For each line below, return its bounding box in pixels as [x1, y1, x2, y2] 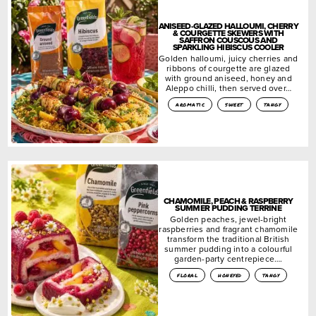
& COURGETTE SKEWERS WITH [173, 26, 284, 39]
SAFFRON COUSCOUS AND [179, 33, 278, 47]
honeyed [218, 270, 242, 279]
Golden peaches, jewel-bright [169, 212, 287, 225]
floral [177, 270, 198, 279]
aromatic [176, 99, 205, 109]
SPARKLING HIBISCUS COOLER [172, 40, 284, 54]
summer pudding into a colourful [164, 242, 293, 255]
